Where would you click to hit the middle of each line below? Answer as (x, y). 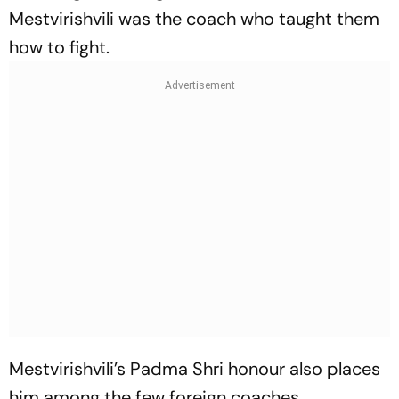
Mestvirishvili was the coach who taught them (194, 19)
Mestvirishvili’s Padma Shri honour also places (195, 369)
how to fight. (59, 47)
